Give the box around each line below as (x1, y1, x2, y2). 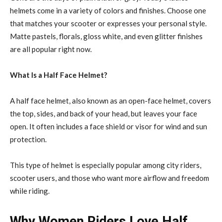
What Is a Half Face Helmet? (10, 70, 107, 79)
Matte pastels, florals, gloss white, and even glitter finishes (10, 31, 203, 41)
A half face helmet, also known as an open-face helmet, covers (10, 96, 211, 105)
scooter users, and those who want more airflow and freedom (10, 173, 209, 182)
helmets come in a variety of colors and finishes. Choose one (10, 5, 206, 15)
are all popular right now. (10, 44, 92, 54)
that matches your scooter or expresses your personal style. (10, 18, 207, 28)
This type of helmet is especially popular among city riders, (10, 160, 201, 169)
